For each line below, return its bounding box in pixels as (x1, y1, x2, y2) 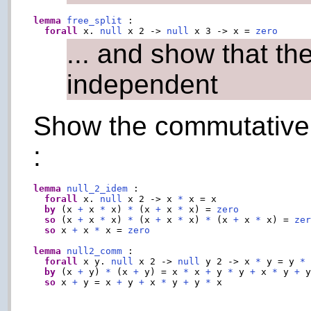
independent (67, 69, 219, 99)
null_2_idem (67, 183, 128, 194)
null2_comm (67, 245, 123, 256)
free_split (67, 15, 123, 26)
